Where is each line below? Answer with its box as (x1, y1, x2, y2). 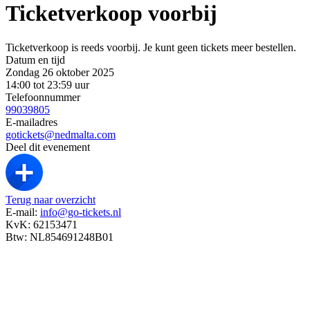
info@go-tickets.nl (40, 206, 121, 218)
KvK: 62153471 (6, 218, 77, 230)
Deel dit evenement (6, 140, 90, 153)
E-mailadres (6, 116, 57, 128)
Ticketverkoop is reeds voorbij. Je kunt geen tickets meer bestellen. (6, 41, 296, 53)
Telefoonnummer (6, 91, 80, 103)
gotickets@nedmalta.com (6, 128, 116, 140)
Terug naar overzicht (6, 193, 95, 206)
